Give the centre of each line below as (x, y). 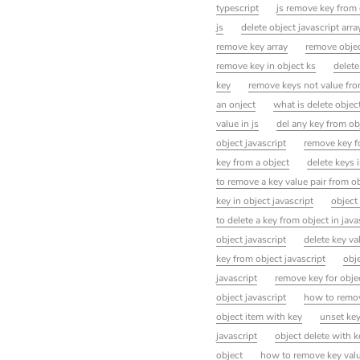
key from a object (252, 163)
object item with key (259, 317)
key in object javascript (264, 201)
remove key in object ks (266, 66)
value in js (237, 124)
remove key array (252, 47)
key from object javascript (270, 259)
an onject (235, 105)
